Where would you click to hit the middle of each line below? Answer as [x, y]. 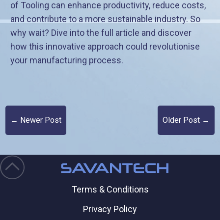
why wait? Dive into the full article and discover [101, 33]
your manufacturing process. [67, 60]
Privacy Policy [110, 209]
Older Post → [186, 120]
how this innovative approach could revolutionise [105, 47]
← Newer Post [36, 120]
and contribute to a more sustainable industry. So [106, 19]
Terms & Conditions [110, 189]
